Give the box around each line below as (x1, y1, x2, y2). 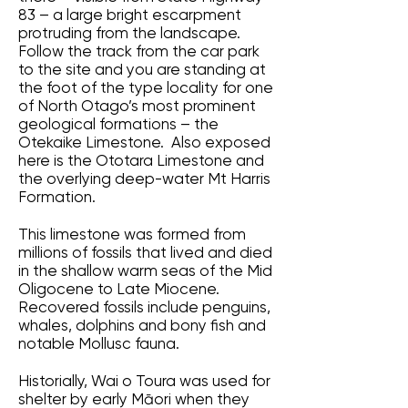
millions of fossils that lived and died (18, 243, 272, 261)
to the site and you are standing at (18, 60, 266, 78)
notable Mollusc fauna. (18, 334, 179, 352)
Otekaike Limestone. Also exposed (18, 133, 270, 151)
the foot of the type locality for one (18, 78, 273, 97)
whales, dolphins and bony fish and (18, 316, 266, 334)
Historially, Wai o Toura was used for (18, 372, 270, 390)
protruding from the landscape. (18, 24, 240, 42)
